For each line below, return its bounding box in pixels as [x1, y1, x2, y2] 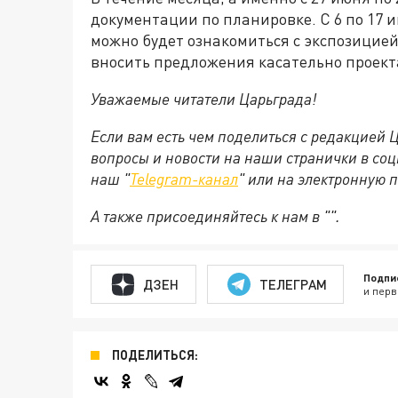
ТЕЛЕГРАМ [259, 275, 327, 292]
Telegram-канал [130, 169, 238, 189]
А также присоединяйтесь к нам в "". [91, 206, 340, 227]
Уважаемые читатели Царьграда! [91, 89, 316, 109]
